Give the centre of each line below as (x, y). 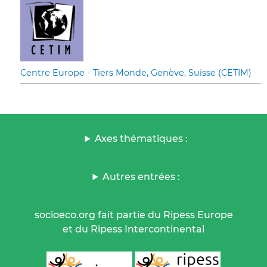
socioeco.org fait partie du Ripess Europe (133, 215)
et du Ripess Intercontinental (133, 229)
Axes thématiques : (142, 139)
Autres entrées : (142, 177)
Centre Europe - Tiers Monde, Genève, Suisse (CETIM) (136, 73)
